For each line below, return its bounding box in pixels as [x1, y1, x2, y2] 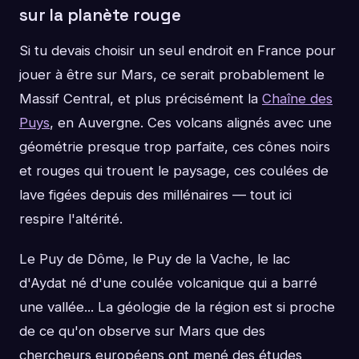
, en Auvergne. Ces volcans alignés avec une [50, 114, 332, 131]
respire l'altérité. [19, 210, 123, 227]
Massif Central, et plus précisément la [19, 90, 262, 107]
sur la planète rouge [19, 5, 181, 26]
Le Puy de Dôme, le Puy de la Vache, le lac [19, 250, 290, 267]
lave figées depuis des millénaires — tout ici [19, 186, 292, 203]
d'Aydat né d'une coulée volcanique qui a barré [19, 274, 317, 291]
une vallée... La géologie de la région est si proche [19, 298, 335, 315]
